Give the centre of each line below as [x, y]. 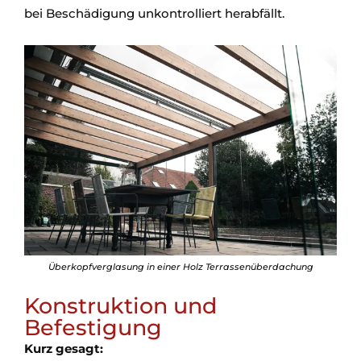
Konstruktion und [120, 306]
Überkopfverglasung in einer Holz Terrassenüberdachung [180, 267]
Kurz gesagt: [64, 349]
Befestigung [93, 328]
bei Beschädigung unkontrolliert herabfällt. [154, 14]
